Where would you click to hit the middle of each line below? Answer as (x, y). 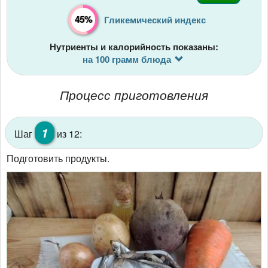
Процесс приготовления (134, 95)
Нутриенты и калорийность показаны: (134, 47)
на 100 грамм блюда (127, 60)
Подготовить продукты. (58, 159)
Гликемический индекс (155, 20)
